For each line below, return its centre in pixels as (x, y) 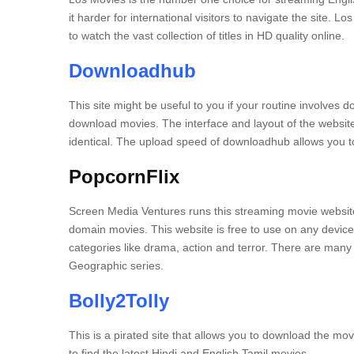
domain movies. (108, 229)
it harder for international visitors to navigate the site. (200, 17)
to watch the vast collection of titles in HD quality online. (207, 36)
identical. (91, 141)
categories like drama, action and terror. (168, 247)
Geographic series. (116, 265)
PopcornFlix (124, 177)
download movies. (114, 123)
